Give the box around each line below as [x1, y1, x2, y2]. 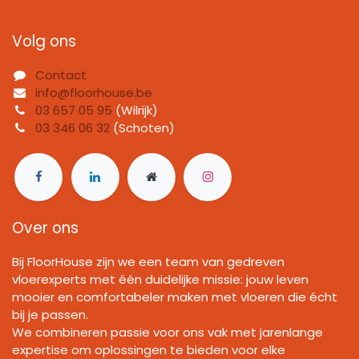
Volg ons [12, 30, 76, 53]
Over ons [12, 216, 79, 239]
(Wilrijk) [112, 102, 159, 119]
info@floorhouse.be [35, 84, 153, 102]
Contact [35, 67, 87, 84]
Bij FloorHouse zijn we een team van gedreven [12, 252, 284, 270]
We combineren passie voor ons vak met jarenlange [12, 323, 323, 341]
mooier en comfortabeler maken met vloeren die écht [12, 288, 337, 305]
